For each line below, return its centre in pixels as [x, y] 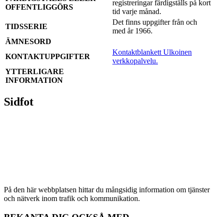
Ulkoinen [178, 52]
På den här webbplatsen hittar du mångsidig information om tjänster [107, 190]
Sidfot [19, 102]
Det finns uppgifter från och [155, 22]
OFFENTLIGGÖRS [39, 7]
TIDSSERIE [26, 26]
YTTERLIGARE [35, 71]
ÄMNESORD [28, 41]
